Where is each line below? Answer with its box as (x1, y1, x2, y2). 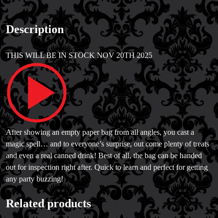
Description (6, 23, 64, 36)
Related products (6, 197, 91, 210)
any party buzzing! (6, 175, 63, 183)
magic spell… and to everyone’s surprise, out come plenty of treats (6, 140, 209, 148)
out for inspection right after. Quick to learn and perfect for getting (6, 163, 208, 172)
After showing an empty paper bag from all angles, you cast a (6, 128, 194, 137)
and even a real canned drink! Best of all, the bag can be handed (6, 151, 202, 160)
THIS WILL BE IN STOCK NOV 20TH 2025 (6, 51, 152, 60)
